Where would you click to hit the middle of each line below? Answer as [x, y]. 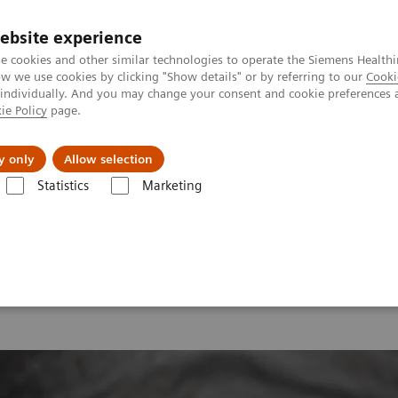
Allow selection [108, 159]
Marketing [171, 186]
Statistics [63, 186]
